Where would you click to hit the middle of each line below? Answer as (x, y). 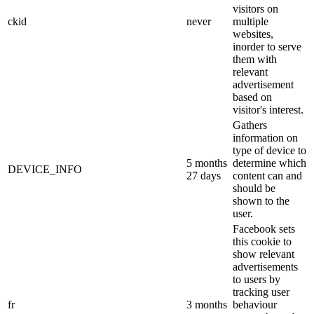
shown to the (261, 200)
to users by (257, 279)
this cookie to (262, 241)
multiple (251, 21)
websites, (253, 34)
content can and (267, 175)
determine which (269, 163)
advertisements (265, 266)
